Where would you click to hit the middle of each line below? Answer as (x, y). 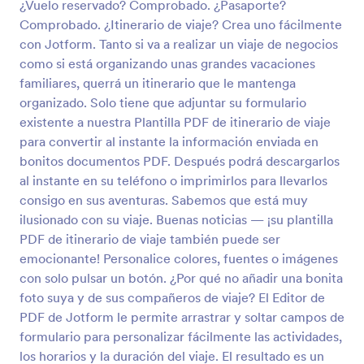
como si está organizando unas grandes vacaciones (167, 63)
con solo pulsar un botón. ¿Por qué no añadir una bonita (181, 278)
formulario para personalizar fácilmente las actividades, (181, 336)
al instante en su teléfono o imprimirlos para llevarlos (173, 180)
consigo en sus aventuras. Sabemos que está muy (164, 200)
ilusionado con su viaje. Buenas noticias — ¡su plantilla (176, 219)
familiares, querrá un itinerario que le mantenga (158, 83)
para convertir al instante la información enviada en (169, 141)
